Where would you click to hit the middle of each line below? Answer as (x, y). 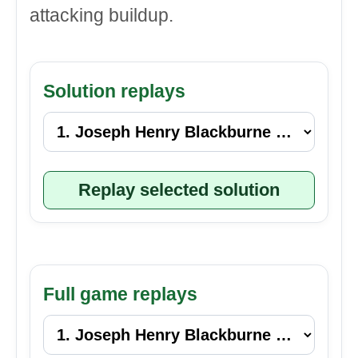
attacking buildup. (101, 15)
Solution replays (114, 91)
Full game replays (120, 294)
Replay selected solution (179, 190)
